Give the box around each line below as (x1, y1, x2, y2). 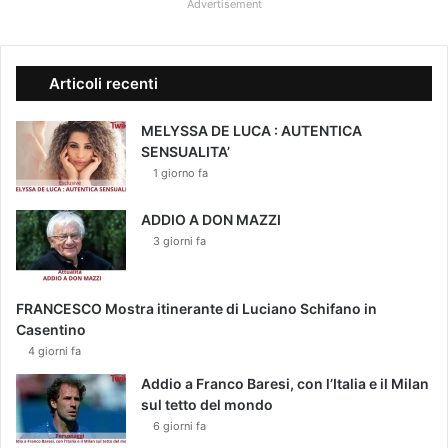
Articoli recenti (49, 74, 158, 94)
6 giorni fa (153, 419, 206, 434)
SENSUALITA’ (141, 143, 230, 161)
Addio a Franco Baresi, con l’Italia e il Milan (141, 375, 429, 393)
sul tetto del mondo (141, 396, 273, 414)
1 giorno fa (153, 166, 208, 181)
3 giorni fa (153, 234, 206, 249)
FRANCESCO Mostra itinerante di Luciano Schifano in (16, 300, 377, 318)
